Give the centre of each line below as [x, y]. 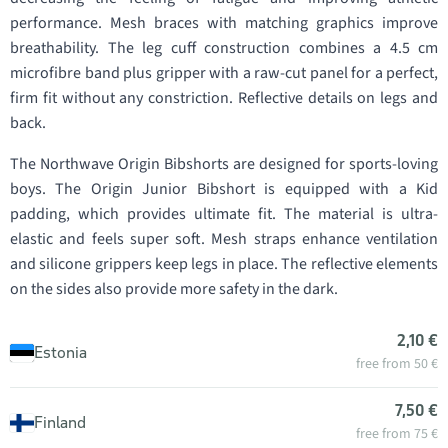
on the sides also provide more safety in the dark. [174, 289]
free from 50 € [397, 364]
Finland [60, 422]
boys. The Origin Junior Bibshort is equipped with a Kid [224, 189]
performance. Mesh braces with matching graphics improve [224, 23]
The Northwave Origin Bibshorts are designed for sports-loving [224, 164]
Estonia [60, 352]
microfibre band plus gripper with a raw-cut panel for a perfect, [224, 73]
